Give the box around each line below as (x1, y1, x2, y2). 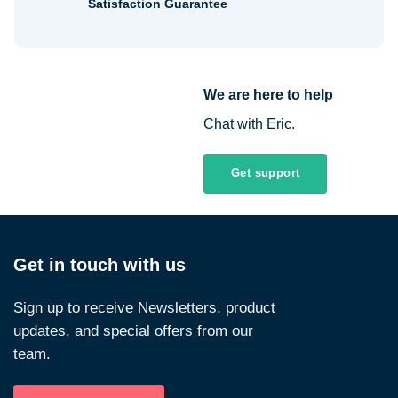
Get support (231, 166, 300, 180)
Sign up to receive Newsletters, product (13, 298, 275, 316)
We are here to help (203, 87, 333, 103)
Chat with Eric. (203, 116, 295, 132)
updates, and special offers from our (13, 322, 253, 339)
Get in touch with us (13, 254, 186, 275)
